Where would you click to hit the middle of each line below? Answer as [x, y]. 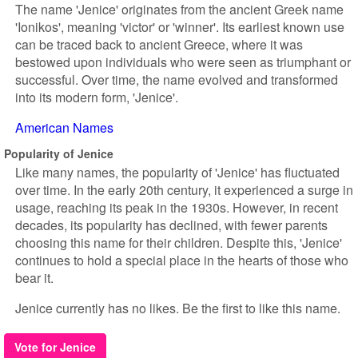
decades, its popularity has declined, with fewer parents [171, 225]
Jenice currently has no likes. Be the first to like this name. [178, 308]
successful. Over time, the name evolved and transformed [177, 80]
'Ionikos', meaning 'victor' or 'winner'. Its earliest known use [180, 27]
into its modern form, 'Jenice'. [97, 97]
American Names [64, 127]
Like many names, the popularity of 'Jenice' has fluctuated [177, 172]
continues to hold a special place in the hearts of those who [182, 260]
